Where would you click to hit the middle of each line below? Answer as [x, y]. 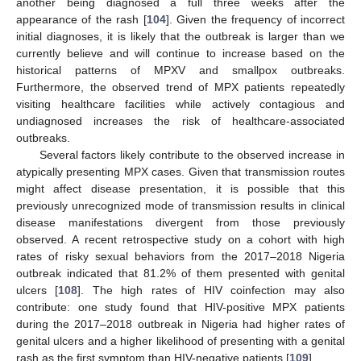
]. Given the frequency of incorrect [255, 20]
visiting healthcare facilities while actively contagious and [180, 104]
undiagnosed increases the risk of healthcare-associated [180, 121]
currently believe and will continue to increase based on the [180, 54]
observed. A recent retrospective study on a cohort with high [180, 240]
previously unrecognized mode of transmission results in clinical [180, 206]
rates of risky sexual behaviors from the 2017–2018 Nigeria [180, 257]
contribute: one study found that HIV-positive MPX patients [180, 307]
